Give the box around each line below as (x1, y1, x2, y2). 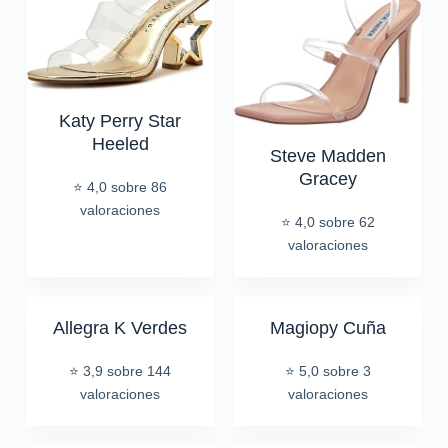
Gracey (298, 169, 357, 190)
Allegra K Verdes (53, 318, 188, 339)
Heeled (91, 134, 149, 155)
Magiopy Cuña (269, 318, 386, 339)
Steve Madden (269, 146, 386, 167)
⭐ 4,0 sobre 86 (73, 179, 168, 196)
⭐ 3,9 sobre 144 (69, 363, 172, 380)
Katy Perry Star (59, 111, 182, 132)
